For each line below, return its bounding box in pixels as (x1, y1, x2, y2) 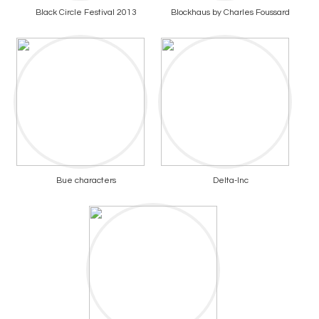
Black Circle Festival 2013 (35, 8, 137, 17)
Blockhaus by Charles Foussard (171, 8, 290, 17)
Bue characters (56, 176, 116, 185)
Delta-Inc (212, 176, 249, 185)
